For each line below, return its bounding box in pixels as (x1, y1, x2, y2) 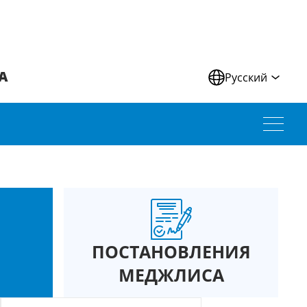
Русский (225, 69, 268, 85)
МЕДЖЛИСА (118, 262, 224, 286)
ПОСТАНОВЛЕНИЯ (91, 239, 251, 263)
